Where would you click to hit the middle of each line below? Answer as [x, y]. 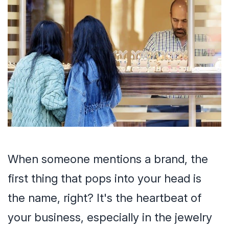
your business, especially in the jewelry [110, 217]
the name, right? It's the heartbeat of [105, 198]
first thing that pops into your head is [105, 178]
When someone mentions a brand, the [108, 159]
